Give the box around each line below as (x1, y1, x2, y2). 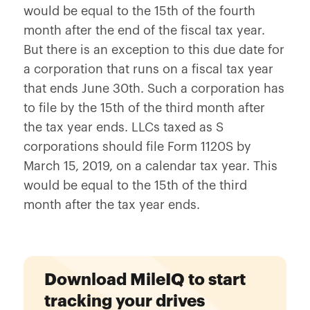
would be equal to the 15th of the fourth (23, 5, 255, 17)
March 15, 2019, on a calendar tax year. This (23, 160, 277, 172)
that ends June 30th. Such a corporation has (23, 82, 284, 95)
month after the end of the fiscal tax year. (23, 24, 265, 37)
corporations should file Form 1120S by (23, 140, 251, 153)
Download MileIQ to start (44, 272, 246, 289)
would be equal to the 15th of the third (23, 179, 247, 192)
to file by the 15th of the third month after (23, 102, 265, 114)
